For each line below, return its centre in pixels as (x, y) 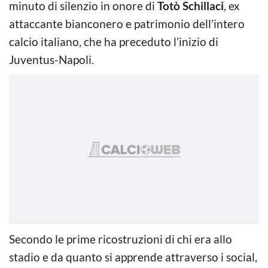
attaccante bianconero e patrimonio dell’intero (127, 23)
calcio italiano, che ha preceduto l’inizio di (114, 41)
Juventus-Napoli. (51, 59)
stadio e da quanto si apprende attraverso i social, (133, 257)
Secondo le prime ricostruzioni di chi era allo (121, 239)
